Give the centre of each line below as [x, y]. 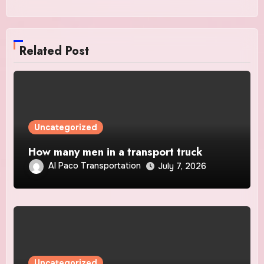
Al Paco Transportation [95, 166]
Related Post [55, 51]
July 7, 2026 [182, 166]
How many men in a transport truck [116, 152]
